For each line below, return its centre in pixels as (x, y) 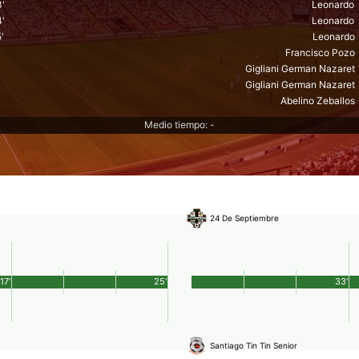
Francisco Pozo (320, 52)
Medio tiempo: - (179, 124)
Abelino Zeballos (318, 100)
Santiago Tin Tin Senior (254, 346)
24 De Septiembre (244, 218)
